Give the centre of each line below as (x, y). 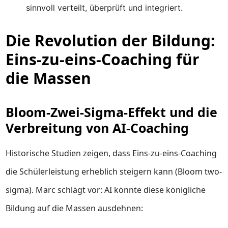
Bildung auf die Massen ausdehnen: (75, 208)
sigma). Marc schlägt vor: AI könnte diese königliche (106, 190)
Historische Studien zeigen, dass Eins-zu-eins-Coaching (111, 153)
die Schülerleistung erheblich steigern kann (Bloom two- (114, 172)
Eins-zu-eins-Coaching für (103, 59)
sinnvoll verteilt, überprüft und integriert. (105, 8)
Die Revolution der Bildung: (111, 40)
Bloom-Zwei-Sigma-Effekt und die (112, 112)
